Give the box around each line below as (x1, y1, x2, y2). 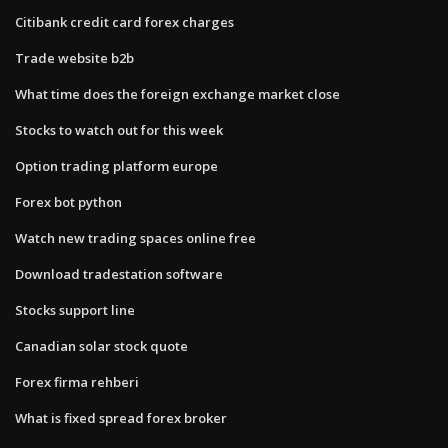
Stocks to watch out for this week (15, 120, 223, 139)
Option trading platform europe (15, 156, 218, 175)
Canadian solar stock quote (15, 336, 188, 355)
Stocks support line (15, 300, 135, 319)
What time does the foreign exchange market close (15, 84, 340, 103)
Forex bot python (15, 192, 122, 211)
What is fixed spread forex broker (15, 408, 227, 427)
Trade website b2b (15, 48, 134, 67)
